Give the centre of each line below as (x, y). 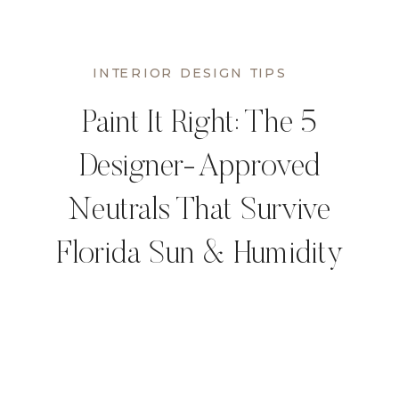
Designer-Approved (199, 169)
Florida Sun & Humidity (199, 256)
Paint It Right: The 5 (199, 126)
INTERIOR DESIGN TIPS (189, 73)
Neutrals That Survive (199, 213)
